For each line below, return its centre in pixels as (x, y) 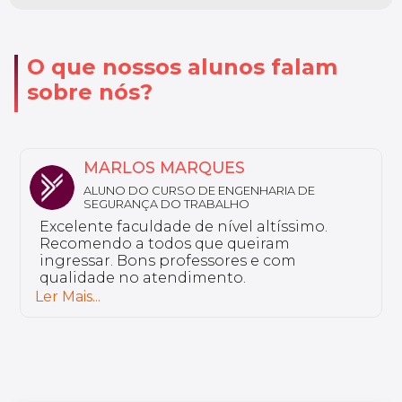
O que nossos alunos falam (183, 66)
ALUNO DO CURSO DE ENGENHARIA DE (199, 190)
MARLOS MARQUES (164, 167)
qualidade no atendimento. (143, 277)
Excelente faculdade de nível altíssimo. (184, 226)
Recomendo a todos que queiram (165, 243)
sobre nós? (90, 92)
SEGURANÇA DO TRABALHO (166, 204)
